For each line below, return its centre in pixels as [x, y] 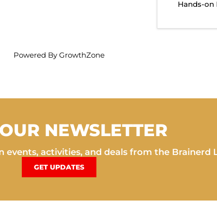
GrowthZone [82, 55]
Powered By [36, 55]
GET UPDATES [59, 167]
